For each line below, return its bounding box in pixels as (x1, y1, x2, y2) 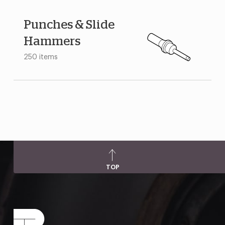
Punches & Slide (23, 19, 115, 31)
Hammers (23, 36, 80, 48)
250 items (23, 54, 58, 61)
